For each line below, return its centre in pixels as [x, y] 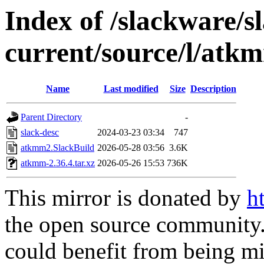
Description [213, 89]
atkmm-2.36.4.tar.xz [58, 163]
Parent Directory [51, 117]
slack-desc [40, 133]
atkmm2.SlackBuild [57, 148]
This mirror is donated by [126, 198]
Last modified [131, 89]
